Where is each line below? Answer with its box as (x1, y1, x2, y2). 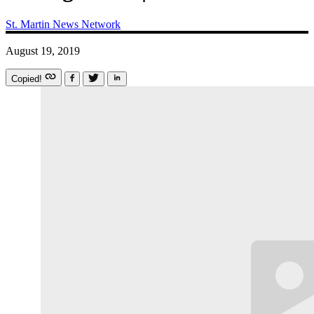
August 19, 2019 (6, 44, 80, 57)
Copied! (11, 73, 45, 84)
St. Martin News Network (6, 18, 121, 30)
